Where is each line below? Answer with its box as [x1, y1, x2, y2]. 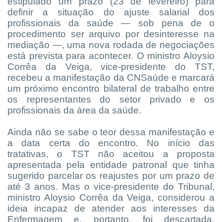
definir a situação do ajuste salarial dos [7, 6, 215, 17]
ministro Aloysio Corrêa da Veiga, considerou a [7, 192, 215, 203]
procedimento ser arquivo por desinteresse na [7, 28, 215, 39]
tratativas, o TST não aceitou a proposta [7, 148, 215, 159]
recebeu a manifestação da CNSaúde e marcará [7, 72, 215, 83]
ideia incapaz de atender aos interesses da [7, 203, 215, 214]
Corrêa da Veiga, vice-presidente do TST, [7, 61, 215, 72]
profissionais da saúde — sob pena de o [7, 17, 215, 28]
